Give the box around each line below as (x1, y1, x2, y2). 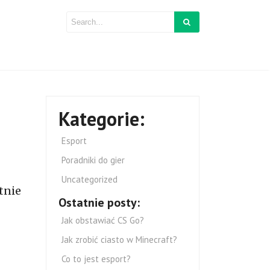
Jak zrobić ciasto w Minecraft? (61, 234, 180, 246)
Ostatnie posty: (58, 195, 140, 211)
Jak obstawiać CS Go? (61, 215, 144, 227)
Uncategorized (61, 174, 118, 186)
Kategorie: (58, 106, 145, 132)
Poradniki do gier (61, 154, 125, 166)
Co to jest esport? (61, 253, 131, 265)
